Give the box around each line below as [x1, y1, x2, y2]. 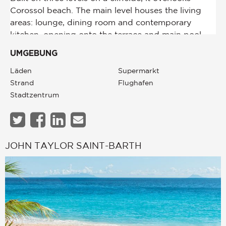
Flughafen [118, 78, 153, 87]
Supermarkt [118, 66, 159, 75]
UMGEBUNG [10, 49, 58, 58]
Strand [10, 78, 34, 87]
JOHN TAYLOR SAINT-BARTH [5, 140, 142, 150]
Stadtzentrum [10, 90, 59, 99]
